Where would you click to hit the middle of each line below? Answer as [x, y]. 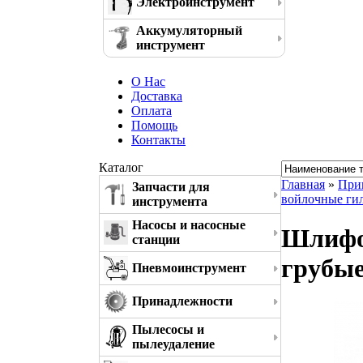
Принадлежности [182, 301]
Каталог [121, 167]
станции [156, 239]
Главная [303, 184]
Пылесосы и [168, 329]
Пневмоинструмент [189, 268]
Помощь [154, 125]
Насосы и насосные [189, 225]
